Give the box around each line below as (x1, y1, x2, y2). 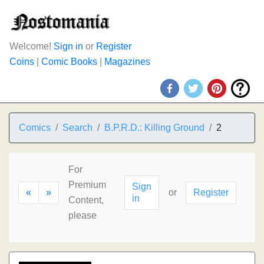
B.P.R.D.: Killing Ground (104, 123, 204, 133)
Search (62, 123, 93, 133)
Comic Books (41, 57, 97, 67)
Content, (68, 195, 104, 205)
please (68, 210, 97, 220)
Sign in (54, 41, 83, 51)
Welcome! (9, 41, 54, 51)
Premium (68, 180, 106, 190)
